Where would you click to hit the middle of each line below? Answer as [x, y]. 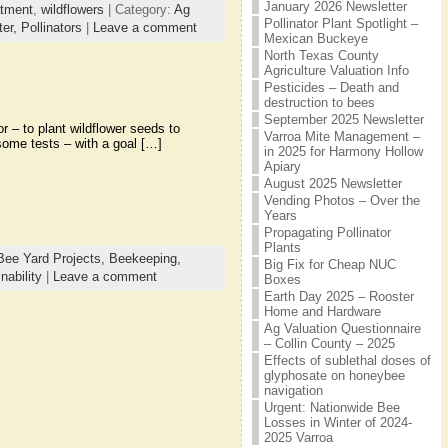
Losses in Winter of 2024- [337, 422]
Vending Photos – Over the [341, 200]
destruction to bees [319, 102]
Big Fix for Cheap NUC [329, 264]
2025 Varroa [298, 437]
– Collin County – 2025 [329, 343]
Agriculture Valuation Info [336, 70]
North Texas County [321, 55]
